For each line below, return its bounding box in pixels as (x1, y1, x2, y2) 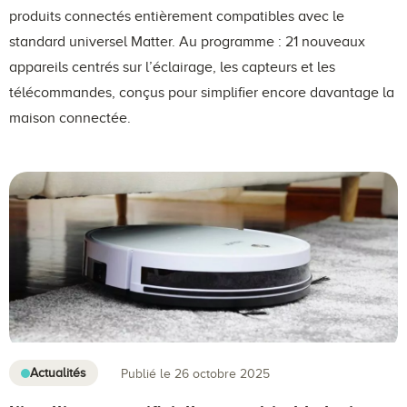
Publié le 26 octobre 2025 (121, 366, 270, 381)
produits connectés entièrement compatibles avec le (9, 7, 344, 25)
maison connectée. (9, 109, 131, 126)
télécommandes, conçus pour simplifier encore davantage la (9, 84, 394, 101)
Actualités (30, 366, 86, 381)
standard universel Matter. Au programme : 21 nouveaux (9, 33, 365, 50)
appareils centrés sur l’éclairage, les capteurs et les (9, 58, 335, 75)
